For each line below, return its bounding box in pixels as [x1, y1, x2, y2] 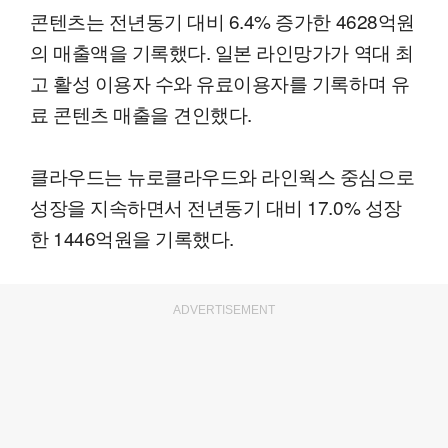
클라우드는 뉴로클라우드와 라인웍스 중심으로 [30, 162, 415, 190]
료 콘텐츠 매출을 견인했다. [30, 100, 252, 128]
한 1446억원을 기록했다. [30, 224, 234, 252]
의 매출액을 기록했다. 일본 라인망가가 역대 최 [30, 38, 414, 66]
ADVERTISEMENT [173, 303, 275, 318]
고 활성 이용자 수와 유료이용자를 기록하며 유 [30, 69, 410, 97]
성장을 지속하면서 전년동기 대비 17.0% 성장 [30, 193, 402, 221]
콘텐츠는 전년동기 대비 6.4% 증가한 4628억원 [30, 7, 415, 35]
